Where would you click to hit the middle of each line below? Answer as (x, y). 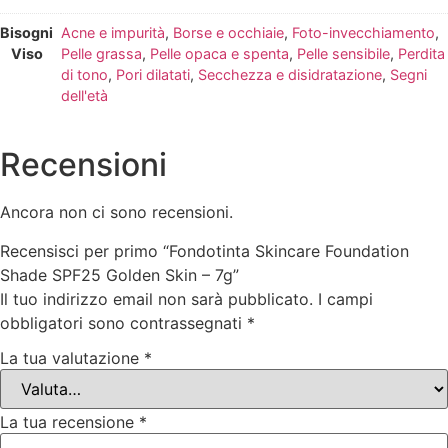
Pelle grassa (101, 54)
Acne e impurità (113, 33)
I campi (345, 298)
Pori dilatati (153, 75)
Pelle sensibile (343, 54)
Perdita (421, 54)
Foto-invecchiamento (363, 33)
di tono (84, 75)
